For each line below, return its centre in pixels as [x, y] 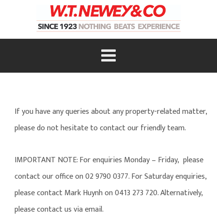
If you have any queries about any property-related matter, [111, 112]
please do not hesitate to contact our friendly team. [100, 128]
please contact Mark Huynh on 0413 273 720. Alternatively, [108, 193]
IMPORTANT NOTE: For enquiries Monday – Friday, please [109, 160]
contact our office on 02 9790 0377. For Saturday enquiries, [112, 177]
